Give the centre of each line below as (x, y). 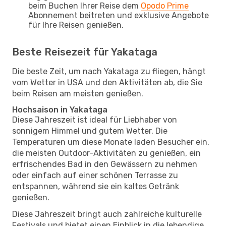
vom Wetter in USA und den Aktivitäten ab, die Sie (107, 82)
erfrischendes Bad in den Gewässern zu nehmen (105, 164)
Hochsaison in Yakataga (60, 109)
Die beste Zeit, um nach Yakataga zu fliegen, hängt (109, 71)
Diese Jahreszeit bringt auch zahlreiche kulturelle (107, 214)
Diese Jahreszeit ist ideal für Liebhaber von (95, 120)
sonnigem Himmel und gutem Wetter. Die (90, 131)
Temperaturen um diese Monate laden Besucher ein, (111, 142)
